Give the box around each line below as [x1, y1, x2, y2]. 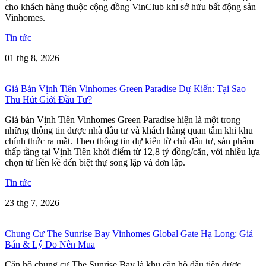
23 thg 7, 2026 [5, 197, 59, 208]
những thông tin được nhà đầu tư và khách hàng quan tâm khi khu [5, 125, 253, 135]
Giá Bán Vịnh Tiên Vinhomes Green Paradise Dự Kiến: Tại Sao [5, 83, 246, 94]
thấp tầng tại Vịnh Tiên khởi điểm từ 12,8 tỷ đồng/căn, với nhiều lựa [5, 146, 260, 157]
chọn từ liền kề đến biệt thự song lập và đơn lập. [5, 157, 185, 167]
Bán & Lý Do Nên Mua [5, 239, 95, 249]
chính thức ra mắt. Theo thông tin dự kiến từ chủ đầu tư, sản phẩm [5, 135, 254, 146]
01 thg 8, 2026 [5, 52, 59, 63]
